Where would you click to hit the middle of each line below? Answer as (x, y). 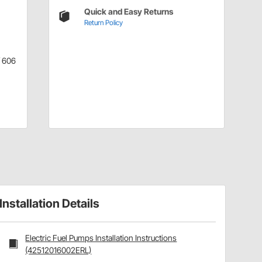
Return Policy (103, 22)
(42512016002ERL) (58, 250)
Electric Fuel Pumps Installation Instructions (101, 237)
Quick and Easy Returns (128, 11)
